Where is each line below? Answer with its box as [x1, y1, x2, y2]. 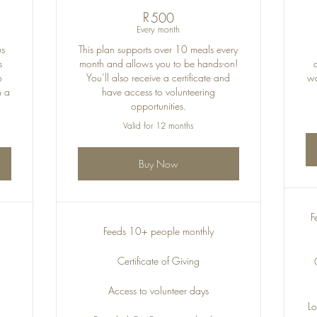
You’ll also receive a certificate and [86, 71, 231, 84]
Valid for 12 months [122, 120, 194, 132]
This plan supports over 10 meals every [79, 42, 238, 56]
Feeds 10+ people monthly [103, 224, 214, 238]
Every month [137, 23, 180, 35]
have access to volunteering [101, 85, 215, 98]
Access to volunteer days [108, 284, 209, 297]
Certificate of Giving [117, 254, 200, 267]
